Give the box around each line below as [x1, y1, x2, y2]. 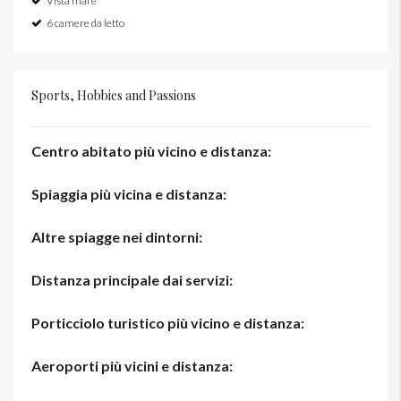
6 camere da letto [47, 16, 124, 30]
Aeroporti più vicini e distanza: [31, 357, 235, 375]
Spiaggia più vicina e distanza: [31, 185, 229, 203]
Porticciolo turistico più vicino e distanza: [31, 314, 307, 332]
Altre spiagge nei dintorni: [31, 228, 205, 246]
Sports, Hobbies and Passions [31, 87, 196, 105]
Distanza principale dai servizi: [31, 271, 233, 289]
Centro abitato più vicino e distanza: [31, 142, 277, 160]
